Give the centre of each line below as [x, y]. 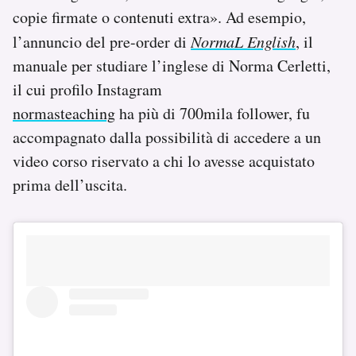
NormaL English [243, 41]
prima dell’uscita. [70, 184]
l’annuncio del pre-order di [102, 41]
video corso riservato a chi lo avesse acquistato [164, 161]
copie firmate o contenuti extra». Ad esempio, [159, 17]
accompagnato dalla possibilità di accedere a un [167, 137]
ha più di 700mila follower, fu [213, 113]
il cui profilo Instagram [87, 89]
